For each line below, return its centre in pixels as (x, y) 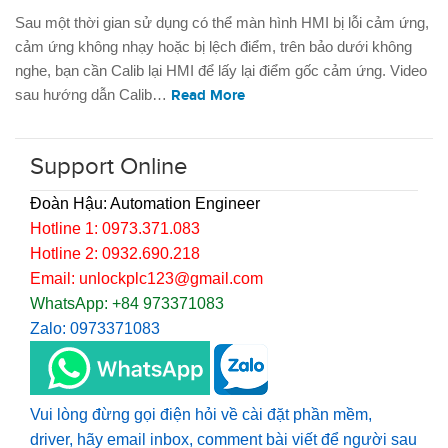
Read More (208, 96)
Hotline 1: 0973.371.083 (115, 229)
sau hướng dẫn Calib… (93, 95)
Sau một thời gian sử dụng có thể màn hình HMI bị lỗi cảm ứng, (222, 23)
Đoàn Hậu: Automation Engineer (145, 204)
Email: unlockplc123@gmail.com (146, 279)
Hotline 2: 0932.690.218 (115, 254)
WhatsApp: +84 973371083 (127, 304)
